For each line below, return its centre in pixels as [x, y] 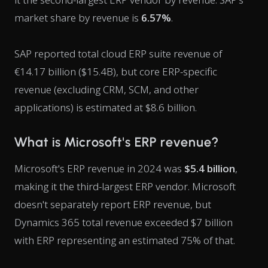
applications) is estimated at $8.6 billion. [106, 107]
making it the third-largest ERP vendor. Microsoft [125, 186]
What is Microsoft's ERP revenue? [116, 142]
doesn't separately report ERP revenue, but [113, 204]
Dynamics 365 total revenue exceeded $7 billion [124, 222]
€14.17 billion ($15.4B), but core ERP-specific [116, 71]
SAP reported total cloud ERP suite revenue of [118, 54]
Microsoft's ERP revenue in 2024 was [99, 168]
